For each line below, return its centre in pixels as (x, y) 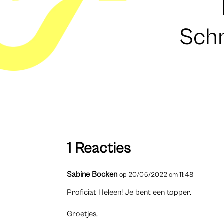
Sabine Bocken (92, 174)
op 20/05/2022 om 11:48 (157, 175)
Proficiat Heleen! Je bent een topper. (129, 192)
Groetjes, (83, 214)
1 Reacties (99, 148)
